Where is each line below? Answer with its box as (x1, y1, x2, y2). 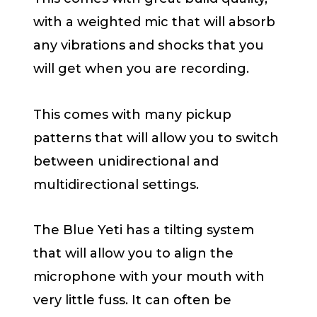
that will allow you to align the (33, 246, 234, 262)
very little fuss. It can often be (33, 292, 231, 309)
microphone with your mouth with (33, 269, 265, 285)
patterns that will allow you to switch (33, 129, 279, 146)
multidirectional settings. (33, 176, 199, 192)
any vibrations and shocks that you (33, 38, 264, 54)
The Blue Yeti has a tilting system (33, 222, 254, 238)
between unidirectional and (33, 153, 219, 169)
